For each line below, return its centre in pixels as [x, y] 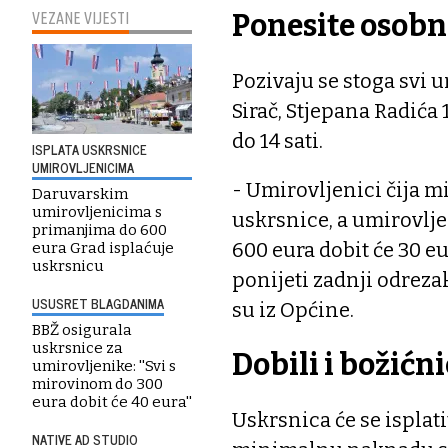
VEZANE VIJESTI [80, 18]
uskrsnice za [77, 348]
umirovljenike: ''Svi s [104, 366]
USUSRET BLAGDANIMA [98, 303]
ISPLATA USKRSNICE [89, 149]
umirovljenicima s [97, 212]
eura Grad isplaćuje [103, 248]
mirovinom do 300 [97, 384]
